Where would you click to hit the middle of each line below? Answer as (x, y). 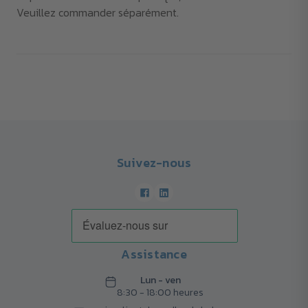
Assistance (154, 254)
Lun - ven (160, 280)
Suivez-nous (154, 163)
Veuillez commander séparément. (98, 13)
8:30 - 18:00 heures (160, 293)
